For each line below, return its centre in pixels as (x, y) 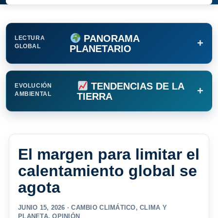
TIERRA (95, 96)
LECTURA (30, 38)
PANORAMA (110, 38)
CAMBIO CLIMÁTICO (103, 208)
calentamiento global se (108, 171)
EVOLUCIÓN (33, 86)
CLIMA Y (153, 208)
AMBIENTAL (33, 94)
